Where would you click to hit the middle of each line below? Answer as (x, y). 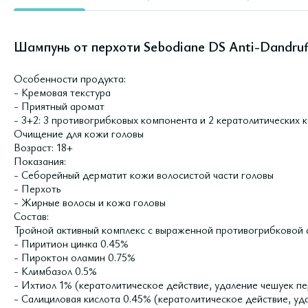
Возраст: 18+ (43, 147)
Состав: (31, 216)
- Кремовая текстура (62, 92)
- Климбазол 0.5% (55, 271)
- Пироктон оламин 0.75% (75, 257)
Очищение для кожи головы (79, 133)
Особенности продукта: (70, 78)
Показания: (40, 161)
